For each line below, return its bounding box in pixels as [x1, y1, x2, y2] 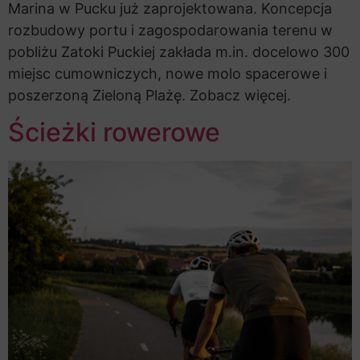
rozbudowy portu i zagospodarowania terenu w [8, 21, 333, 39]
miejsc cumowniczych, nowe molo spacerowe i [8, 64, 327, 82]
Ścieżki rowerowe [8, 117, 220, 149]
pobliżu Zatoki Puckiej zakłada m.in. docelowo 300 [8, 43, 350, 60]
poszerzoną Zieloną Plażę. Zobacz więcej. [8, 86, 291, 104]
